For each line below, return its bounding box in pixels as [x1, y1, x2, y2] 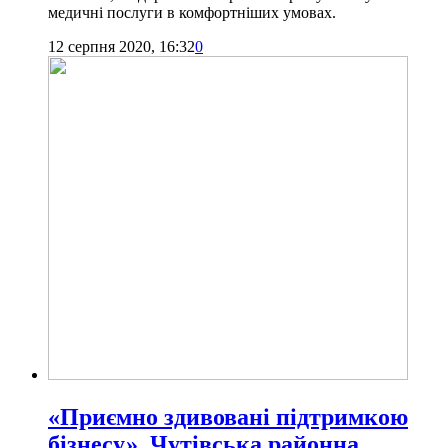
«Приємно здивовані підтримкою [48, 403, 408, 430]
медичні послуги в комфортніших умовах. [48, 4, 336, 22]
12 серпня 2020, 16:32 [48, 38, 195, 56]
